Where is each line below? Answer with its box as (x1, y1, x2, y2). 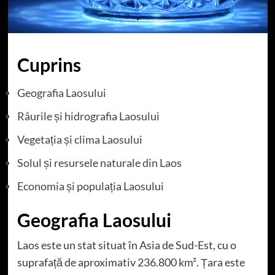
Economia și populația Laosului (17, 179, 164, 193)
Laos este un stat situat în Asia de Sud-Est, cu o (17, 238, 236, 252)
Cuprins (17, 53, 81, 76)
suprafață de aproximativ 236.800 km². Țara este (17, 255, 245, 269)
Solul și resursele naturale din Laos (17, 155, 182, 169)
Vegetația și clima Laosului (17, 132, 142, 146)
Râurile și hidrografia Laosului (17, 109, 160, 123)
